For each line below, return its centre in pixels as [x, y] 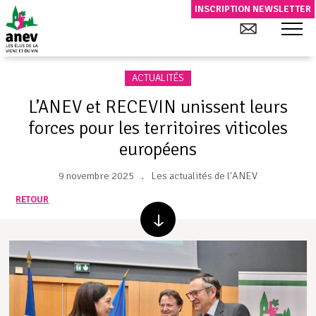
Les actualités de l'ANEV [204, 176]
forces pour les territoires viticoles [158, 128]
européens [158, 149]
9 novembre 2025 [96, 176]
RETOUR [32, 200]
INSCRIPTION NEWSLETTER [253, 9]
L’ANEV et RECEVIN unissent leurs [158, 107]
